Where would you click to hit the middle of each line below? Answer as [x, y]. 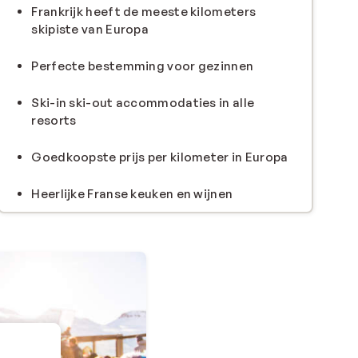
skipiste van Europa [90, 30]
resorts [54, 121]
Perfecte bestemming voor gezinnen [143, 66]
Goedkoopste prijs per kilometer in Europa [160, 157]
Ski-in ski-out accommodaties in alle [143, 103]
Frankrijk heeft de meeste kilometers [144, 12]
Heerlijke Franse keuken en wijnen [132, 194]
